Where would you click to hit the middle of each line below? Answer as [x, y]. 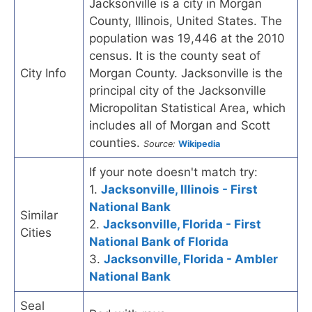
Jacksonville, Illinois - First [179, 189]
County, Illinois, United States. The [186, 21]
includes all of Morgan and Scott [180, 125]
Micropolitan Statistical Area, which [187, 108]
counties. [116, 142]
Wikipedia [199, 143]
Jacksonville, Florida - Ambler [191, 259]
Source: [159, 143]
